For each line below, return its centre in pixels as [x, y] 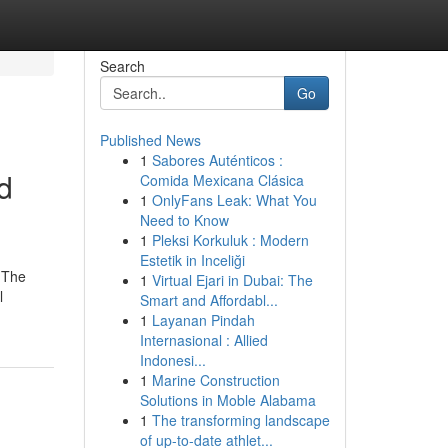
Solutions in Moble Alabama [227, 400]
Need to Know [184, 220]
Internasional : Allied [203, 340]
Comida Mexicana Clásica [221, 180]
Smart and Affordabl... [208, 300]
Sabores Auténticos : [217, 160]
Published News [150, 140]
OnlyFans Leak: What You [234, 200]
